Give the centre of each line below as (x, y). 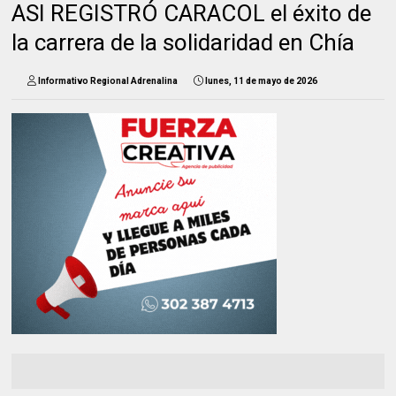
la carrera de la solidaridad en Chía (183, 42)
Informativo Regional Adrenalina (108, 80)
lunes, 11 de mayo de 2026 (262, 80)
